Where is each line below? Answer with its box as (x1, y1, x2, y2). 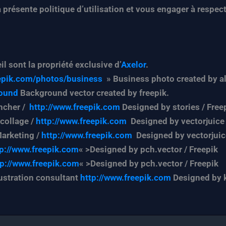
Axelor (121, 60, 146, 70)
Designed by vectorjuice (127, 116, 224, 127)
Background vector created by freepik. (18, 88, 169, 98)
